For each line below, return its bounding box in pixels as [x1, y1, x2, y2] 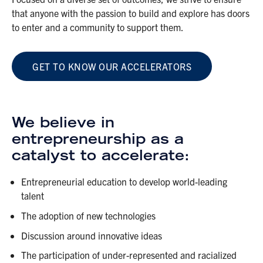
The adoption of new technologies [21, 210, 156, 221]
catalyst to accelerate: [12, 146, 190, 164]
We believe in [12, 113, 114, 131]
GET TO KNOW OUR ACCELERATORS [32, 60, 191, 72]
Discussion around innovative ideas [21, 229, 162, 241]
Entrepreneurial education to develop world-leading [21, 176, 227, 188]
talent [21, 190, 44, 202]
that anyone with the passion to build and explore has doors [12, 6, 249, 19]
